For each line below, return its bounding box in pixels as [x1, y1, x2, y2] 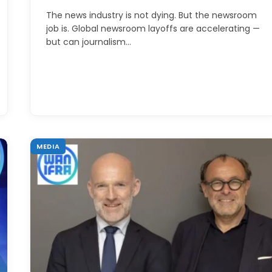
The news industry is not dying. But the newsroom [46, 8, 257, 21]
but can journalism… [46, 35, 131, 48]
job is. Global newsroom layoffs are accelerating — [46, 22, 260, 35]
